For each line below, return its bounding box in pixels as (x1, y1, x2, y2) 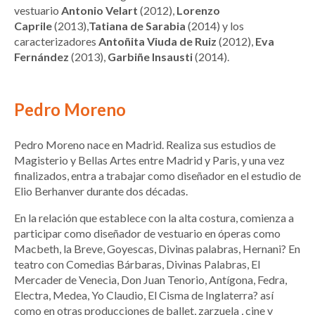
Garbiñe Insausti (108, 50, 193, 64)
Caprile (14, 19, 52, 33)
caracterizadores (14, 34, 96, 49)
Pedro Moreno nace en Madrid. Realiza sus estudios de (14, 138, 276, 152)
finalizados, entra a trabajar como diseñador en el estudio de (14, 169, 301, 183)
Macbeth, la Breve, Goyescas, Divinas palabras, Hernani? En (14, 242, 300, 256)
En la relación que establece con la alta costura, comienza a (14, 211, 294, 225)
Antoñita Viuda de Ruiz (96, 34, 217, 49)
